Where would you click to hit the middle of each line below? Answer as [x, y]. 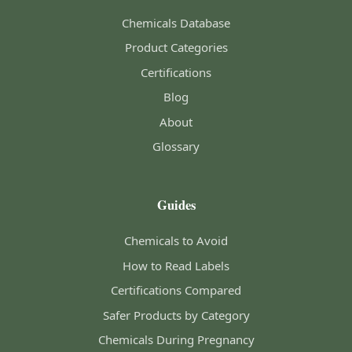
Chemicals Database [176, 22]
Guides [176, 205]
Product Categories [176, 47]
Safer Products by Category [176, 315]
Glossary [176, 146]
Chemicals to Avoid [176, 240]
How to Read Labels [176, 265]
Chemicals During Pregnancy [176, 339]
